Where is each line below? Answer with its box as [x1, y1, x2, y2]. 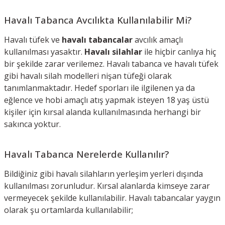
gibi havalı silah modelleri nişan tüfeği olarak [4, 70, 172, 81]
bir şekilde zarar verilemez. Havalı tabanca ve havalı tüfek [4, 58, 218, 69]
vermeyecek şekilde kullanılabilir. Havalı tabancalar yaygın [4, 192, 220, 203]
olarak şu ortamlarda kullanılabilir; [4, 204, 133, 215]
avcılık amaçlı [133, 34, 183, 45]
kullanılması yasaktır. [4, 46, 84, 57]
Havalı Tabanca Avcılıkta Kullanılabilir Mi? [4, 13, 191, 26]
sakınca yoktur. [4, 118, 61, 130]
